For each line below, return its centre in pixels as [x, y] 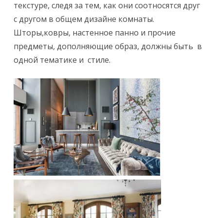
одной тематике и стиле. [62, 60]
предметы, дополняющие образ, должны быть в [108, 46]
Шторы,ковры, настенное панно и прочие [95, 33]
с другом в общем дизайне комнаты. [84, 19]
